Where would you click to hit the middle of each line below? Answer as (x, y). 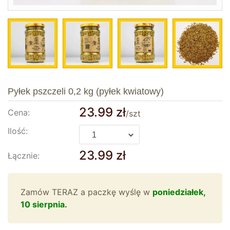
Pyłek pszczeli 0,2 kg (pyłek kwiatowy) (86, 92)
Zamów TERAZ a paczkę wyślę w (87, 192)
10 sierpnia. (44, 205)
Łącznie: (24, 156)
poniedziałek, (179, 192)
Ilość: (18, 131)
